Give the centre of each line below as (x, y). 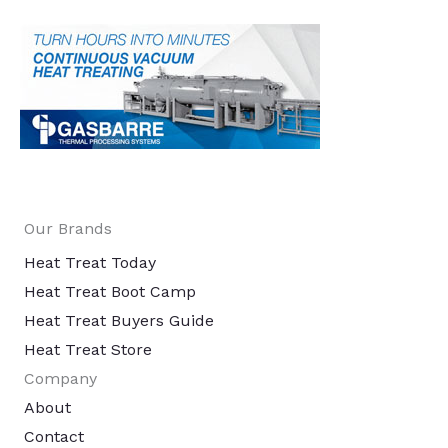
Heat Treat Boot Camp (110, 292)
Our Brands (68, 229)
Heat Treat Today (90, 263)
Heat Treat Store (88, 350)
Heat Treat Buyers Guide (119, 321)
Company (60, 379)
